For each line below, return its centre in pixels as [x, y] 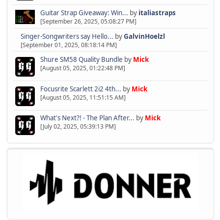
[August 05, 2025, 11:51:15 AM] [83, 97]
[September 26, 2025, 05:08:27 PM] [88, 21]
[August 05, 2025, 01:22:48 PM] [82, 68]
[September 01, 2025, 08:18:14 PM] [69, 45]
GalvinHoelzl [144, 37]
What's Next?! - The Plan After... [87, 118]
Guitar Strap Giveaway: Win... [84, 13]
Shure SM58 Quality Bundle [81, 60]
